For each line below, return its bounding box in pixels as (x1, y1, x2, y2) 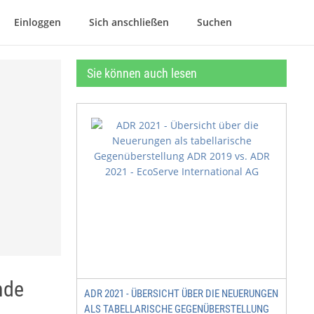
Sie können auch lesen (87, 66, 197, 81)
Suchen (197, 15, 232, 29)
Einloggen (14, 15, 61, 29)
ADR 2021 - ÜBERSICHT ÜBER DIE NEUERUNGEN (84, 287, 278, 300)
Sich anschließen (89, 15, 169, 29)
